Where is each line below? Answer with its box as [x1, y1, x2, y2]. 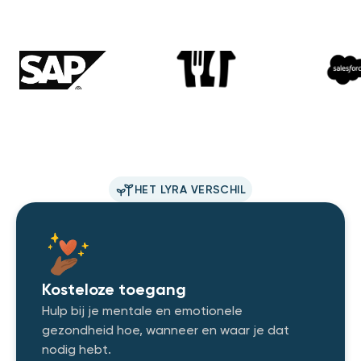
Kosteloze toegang [42, 282, 186, 299]
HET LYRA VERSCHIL [134, 184, 247, 196]
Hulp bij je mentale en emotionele [42, 305, 243, 318]
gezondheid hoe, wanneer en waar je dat [42, 324, 289, 338]
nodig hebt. [42, 343, 111, 357]
